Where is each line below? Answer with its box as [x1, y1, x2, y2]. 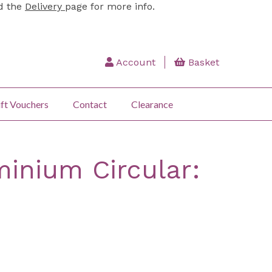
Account [114, 56, 155, 68]
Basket [185, 56, 219, 68]
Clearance [131, 98, 173, 110]
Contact [73, 98, 107, 110]
